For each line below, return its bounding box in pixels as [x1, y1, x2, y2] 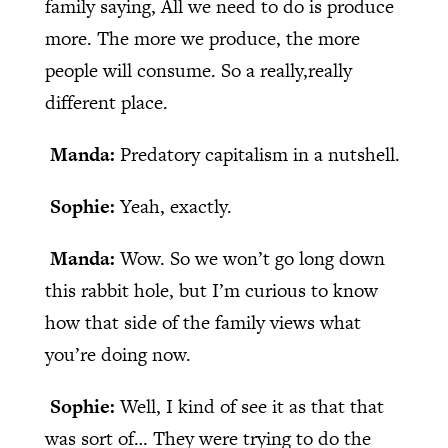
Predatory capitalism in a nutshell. [119, 141, 400, 169]
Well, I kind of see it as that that [119, 393, 384, 421]
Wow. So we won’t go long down [119, 245, 385, 273]
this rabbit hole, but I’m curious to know [44, 277, 378, 305]
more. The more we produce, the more [44, 25, 360, 53]
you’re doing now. [44, 341, 191, 369]
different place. [44, 89, 168, 117]
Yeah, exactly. [119, 193, 232, 221]
